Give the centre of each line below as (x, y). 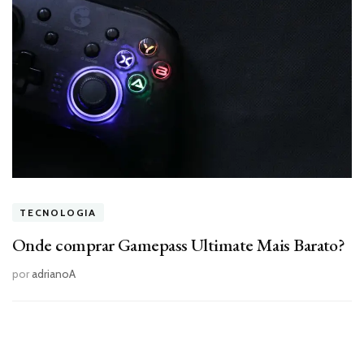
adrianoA (54, 274)
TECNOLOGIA (58, 213)
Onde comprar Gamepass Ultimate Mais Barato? (179, 245)
